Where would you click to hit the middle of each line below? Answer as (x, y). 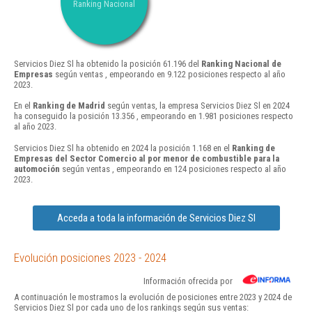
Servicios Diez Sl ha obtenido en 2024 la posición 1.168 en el (123, 148)
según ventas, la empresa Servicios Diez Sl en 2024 (197, 106)
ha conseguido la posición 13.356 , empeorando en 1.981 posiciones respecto (154, 116)
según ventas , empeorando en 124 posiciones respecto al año (173, 169)
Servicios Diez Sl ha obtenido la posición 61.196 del (108, 64)
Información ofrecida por (188, 281)
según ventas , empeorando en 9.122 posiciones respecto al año (169, 75)
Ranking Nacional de (241, 64)
